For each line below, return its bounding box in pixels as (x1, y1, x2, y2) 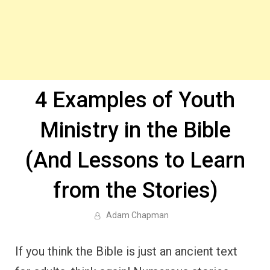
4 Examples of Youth (35, 87, 235, 113)
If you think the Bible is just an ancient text (15, 244, 237, 259)
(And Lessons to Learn (25, 148, 245, 173)
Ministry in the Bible (39, 118, 231, 143)
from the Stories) (52, 178, 218, 203)
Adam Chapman (105, 210, 169, 220)
